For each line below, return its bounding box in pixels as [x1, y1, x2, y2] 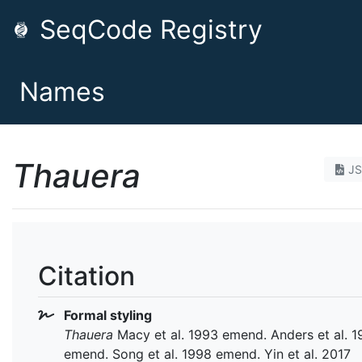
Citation [38, 260, 135, 292]
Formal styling [61, 306, 152, 323]
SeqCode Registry [32, 14, 263, 45]
